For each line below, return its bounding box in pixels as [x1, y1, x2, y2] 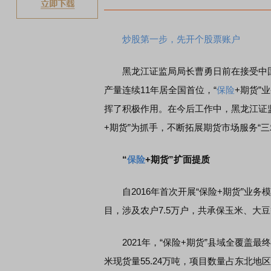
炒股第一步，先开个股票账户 [122, 34, 240, 44]
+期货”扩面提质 [145, 154, 210, 165]
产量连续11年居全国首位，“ [104, 85, 217, 95]
